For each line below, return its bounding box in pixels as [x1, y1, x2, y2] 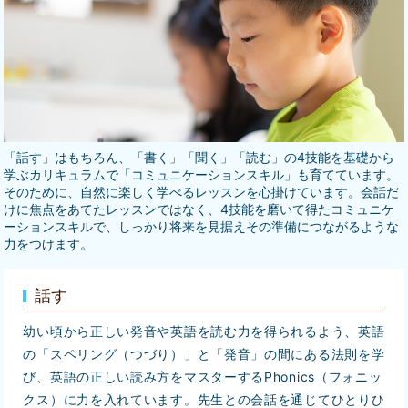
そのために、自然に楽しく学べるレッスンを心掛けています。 [4, 184, 362, 200]
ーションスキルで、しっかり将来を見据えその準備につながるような [4, 219, 400, 235]
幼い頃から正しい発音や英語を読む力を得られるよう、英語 [23, 323, 385, 340]
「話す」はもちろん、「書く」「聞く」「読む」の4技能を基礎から [4, 149, 395, 166]
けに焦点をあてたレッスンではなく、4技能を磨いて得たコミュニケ [4, 201, 395, 218]
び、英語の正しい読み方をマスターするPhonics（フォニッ [23, 369, 382, 385]
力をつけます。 [4, 236, 94, 252]
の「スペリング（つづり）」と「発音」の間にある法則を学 [23, 346, 385, 362]
